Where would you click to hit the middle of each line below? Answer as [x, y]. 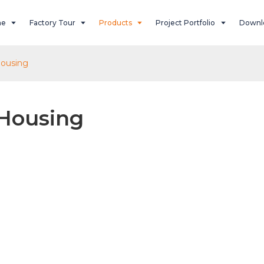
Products [116, 23]
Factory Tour [53, 23]
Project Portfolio [186, 23]
